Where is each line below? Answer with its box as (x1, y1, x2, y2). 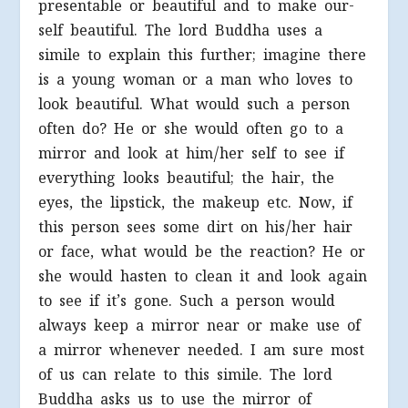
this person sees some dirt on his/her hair (38, 218, 353, 238)
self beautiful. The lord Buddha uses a (38, 21, 323, 41)
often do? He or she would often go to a (38, 119, 344, 139)
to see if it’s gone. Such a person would (38, 291, 336, 311)
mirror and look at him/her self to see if (38, 144, 345, 164)
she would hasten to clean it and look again (38, 267, 368, 287)
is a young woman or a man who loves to (38, 70, 353, 90)
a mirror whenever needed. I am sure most (38, 341, 365, 361)
